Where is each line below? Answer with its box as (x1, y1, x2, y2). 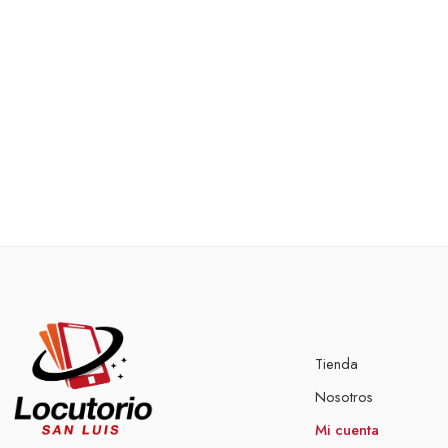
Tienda (315, 352, 358, 374)
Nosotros (315, 385, 373, 407)
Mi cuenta (315, 418, 379, 440)
